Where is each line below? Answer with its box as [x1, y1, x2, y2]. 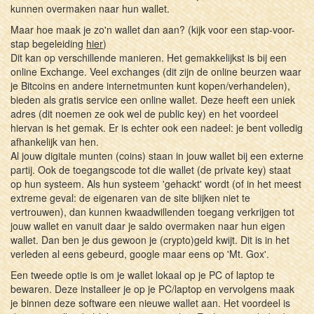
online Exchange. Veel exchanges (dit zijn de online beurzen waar [11, 64, 301, 78]
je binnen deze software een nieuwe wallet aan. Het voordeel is [11, 295, 290, 310]
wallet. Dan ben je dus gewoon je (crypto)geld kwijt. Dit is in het [11, 232, 289, 247]
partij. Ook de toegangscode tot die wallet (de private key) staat [11, 162, 291, 177]
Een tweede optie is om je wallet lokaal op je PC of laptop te [11, 267, 275, 282]
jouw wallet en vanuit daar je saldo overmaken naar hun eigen [11, 218, 285, 233]
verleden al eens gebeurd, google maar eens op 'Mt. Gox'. [11, 246, 269, 261]
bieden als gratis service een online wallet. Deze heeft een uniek [11, 92, 295, 107]
